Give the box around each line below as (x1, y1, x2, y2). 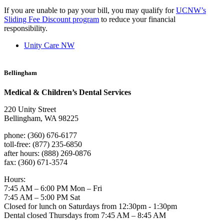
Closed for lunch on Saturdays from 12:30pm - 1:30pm (4, 202, 177, 211)
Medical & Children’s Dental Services (4, 88, 131, 97)
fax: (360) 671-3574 (4, 158, 67, 167)
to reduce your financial (99, 14, 175, 23)
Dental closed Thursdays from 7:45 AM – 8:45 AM (4, 211, 166, 220)
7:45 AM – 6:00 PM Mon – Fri (4, 184, 102, 193)
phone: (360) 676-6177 (4, 131, 77, 140)
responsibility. (4, 23, 47, 32)
